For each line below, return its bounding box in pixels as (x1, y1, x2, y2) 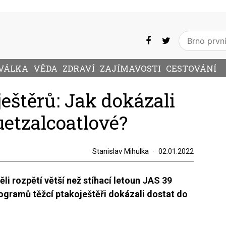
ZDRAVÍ (63, 63, 95, 75)
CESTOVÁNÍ (166, 63, 216, 75)
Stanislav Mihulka (92, 147, 149, 156)
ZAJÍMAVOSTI (100, 63, 161, 75)
